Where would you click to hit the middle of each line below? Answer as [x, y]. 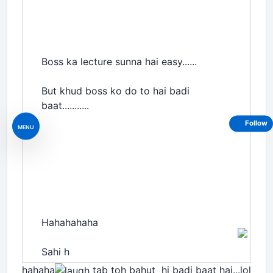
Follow [256, 123]
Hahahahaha [70, 222]
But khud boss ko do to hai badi [115, 90]
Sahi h [55, 251]
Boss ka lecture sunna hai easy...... [119, 61]
